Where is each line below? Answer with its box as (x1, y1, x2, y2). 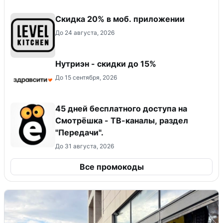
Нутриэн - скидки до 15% (55, 58, 156, 69)
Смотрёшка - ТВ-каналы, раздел (55, 115, 188, 125)
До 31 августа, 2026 (55, 142, 114, 150)
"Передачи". (55, 127, 104, 137)
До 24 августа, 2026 (55, 28, 114, 36)
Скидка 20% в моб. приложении (55, 13, 185, 24)
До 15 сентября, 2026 (55, 73, 117, 81)
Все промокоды (79, 161, 144, 172)
